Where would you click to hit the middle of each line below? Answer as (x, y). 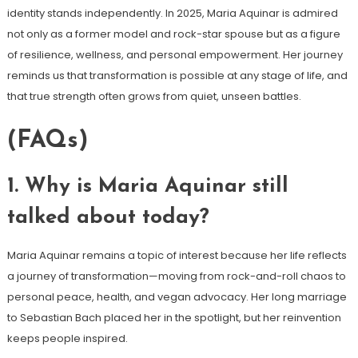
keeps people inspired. (67, 338)
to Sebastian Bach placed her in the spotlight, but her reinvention (174, 317)
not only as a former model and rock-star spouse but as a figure (173, 34)
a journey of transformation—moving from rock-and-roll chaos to (176, 276)
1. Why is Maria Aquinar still (147, 186)
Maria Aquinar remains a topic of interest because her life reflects (177, 255)
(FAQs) (47, 141)
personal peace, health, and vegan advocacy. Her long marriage (177, 296)
